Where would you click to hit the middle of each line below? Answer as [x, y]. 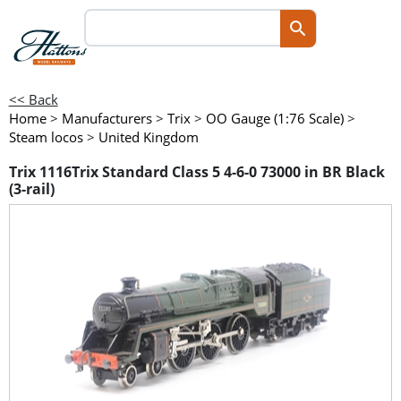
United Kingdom [148, 137]
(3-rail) [31, 189]
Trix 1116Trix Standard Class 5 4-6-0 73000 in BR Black [196, 172]
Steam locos [46, 137]
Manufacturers [107, 118]
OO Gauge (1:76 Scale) [274, 118]
